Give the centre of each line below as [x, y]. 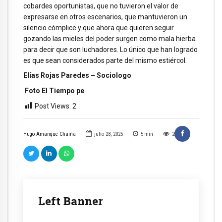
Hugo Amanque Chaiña [50, 134]
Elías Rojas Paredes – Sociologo [77, 76]
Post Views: [53, 106]
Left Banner [71, 201]
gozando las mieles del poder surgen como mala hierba [110, 38]
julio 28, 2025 [108, 134]
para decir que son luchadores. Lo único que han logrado [111, 49]
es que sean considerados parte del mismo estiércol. [105, 60]
